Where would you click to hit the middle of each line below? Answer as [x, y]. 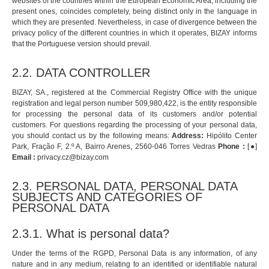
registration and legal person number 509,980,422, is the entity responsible [134, 104]
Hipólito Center [231, 136]
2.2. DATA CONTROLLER [81, 73]
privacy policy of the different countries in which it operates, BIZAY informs [134, 33]
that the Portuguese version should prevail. [82, 44]
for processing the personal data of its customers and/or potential [134, 114]
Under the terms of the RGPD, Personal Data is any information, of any [134, 254]
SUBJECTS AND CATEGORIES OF [107, 197]
